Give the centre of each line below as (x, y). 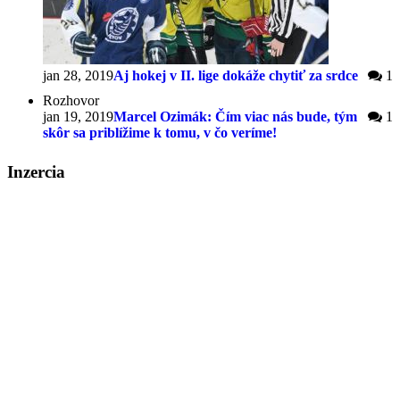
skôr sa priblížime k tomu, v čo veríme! (160, 133)
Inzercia (36, 171)
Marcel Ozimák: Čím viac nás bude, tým (235, 117)
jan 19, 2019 (78, 117)
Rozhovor (71, 101)
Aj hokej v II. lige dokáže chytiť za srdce (236, 76)
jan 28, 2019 (78, 76)
